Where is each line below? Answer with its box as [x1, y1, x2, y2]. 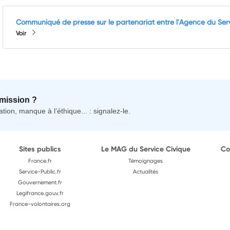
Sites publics [19, 144, 62, 154]
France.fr [28, 157, 52, 164]
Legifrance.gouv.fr [16, 189, 64, 197]
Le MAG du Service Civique [101, 144, 190, 154]
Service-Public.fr [19, 167, 62, 175]
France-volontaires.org [10, 200, 71, 207]
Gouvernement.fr [18, 178, 63, 186]
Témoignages [128, 157, 163, 164]
